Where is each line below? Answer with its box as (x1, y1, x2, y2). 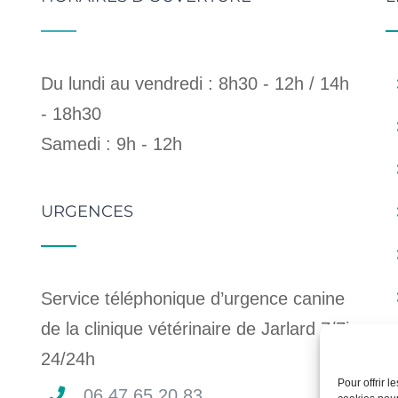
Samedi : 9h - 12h (41, 134, 183, 154)
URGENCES (41, 202, 134, 221)
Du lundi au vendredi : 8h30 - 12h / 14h (41, 74, 350, 93)
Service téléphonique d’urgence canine (41, 289, 346, 308)
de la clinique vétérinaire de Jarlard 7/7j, (41, 319, 355, 338)
